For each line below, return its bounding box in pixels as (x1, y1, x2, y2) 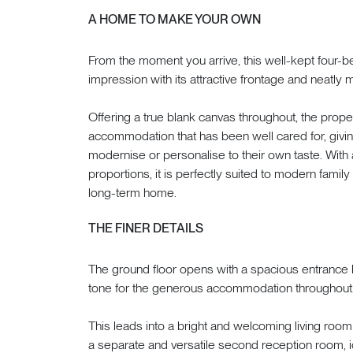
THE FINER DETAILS (88, 220, 203, 236)
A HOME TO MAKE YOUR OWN (88, 11, 261, 27)
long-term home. (88, 184, 176, 200)
